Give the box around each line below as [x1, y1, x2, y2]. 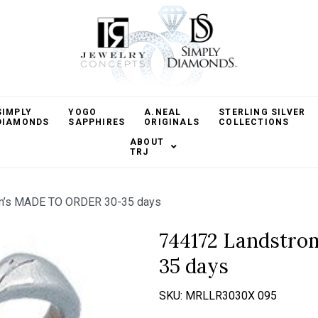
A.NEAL [144, 107, 182, 117]
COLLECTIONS [219, 117, 290, 127]
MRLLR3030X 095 [185, 289, 277, 302]
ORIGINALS [144, 117, 200, 127]
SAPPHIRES [68, 117, 126, 127]
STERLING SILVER [219, 107, 306, 117]
